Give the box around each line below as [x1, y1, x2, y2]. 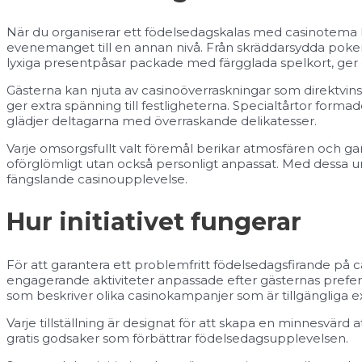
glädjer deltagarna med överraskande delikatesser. [6, 112, 317, 128]
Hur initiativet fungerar [6, 206, 301, 237]
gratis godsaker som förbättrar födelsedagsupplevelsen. [6, 330, 348, 346]
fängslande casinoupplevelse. [6, 170, 187, 187]
